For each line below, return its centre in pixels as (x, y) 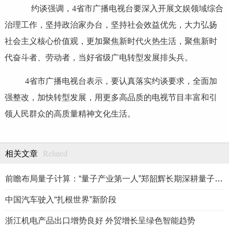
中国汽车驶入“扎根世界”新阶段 (61, 199)
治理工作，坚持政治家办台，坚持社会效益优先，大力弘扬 (111, 25)
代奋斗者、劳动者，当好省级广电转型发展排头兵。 (98, 58)
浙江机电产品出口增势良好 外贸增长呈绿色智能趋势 (100, 220)
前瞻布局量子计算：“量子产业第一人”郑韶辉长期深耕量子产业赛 (219, 178)
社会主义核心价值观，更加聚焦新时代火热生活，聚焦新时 (111, 41)
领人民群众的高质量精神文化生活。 (70, 114)
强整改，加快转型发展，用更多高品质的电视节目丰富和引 (111, 98)
